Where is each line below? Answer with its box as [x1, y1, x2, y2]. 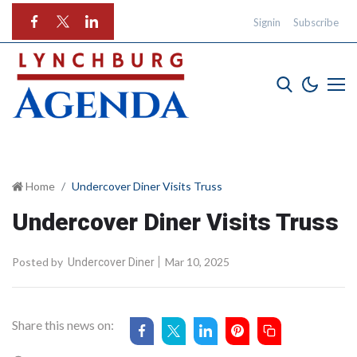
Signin [253, 16, 280, 29]
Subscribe [293, 16, 339, 29]
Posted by [12, 254, 63, 269]
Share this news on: [12, 316, 114, 332]
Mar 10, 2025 [163, 254, 229, 269]
